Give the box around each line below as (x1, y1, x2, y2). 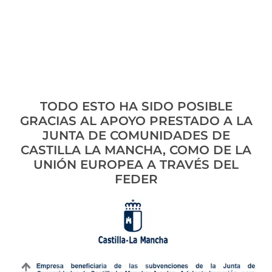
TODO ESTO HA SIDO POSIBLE (39, 99, 233, 114)
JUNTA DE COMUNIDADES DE (42, 128, 230, 143)
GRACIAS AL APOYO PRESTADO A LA (19, 114, 253, 129)
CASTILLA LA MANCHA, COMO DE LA (21, 143, 251, 158)
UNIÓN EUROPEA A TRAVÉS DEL (33, 157, 239, 172)
